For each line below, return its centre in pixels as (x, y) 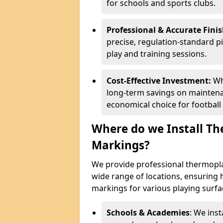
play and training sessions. (157, 54)
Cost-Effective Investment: (160, 81)
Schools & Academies (148, 213)
